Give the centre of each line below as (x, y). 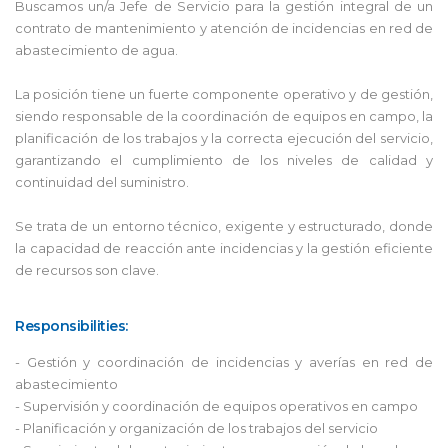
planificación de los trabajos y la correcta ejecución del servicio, (224, 137)
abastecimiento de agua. (96, 49)
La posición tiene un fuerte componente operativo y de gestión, (224, 93)
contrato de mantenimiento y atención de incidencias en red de (224, 27)
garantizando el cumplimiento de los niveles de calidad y (224, 159)
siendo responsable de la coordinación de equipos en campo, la (224, 115)
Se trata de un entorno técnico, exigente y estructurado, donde (224, 225)
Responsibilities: (71, 325)
